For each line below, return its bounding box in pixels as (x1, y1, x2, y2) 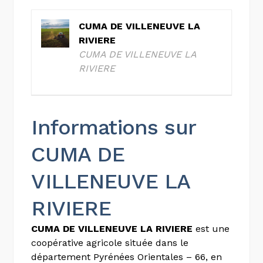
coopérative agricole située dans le (31, 237, 189, 248)
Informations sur (31, 115, 195, 140)
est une (193, 223, 230, 234)
